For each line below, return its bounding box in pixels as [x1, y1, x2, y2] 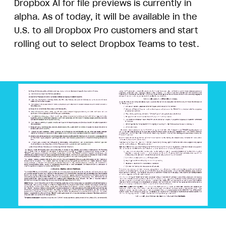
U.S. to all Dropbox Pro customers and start [14, 25, 198, 35]
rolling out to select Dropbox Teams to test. [14, 38, 199, 49]
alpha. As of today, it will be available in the [14, 11, 197, 22]
